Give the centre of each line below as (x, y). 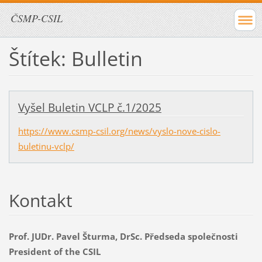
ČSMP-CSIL (37, 18)
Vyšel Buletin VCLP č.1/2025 (89, 107)
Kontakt (40, 200)
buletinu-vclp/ (46, 146)
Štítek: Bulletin (75, 58)
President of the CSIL (54, 251)
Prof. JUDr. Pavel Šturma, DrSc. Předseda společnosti (123, 236)
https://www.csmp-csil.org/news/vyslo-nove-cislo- (119, 131)
